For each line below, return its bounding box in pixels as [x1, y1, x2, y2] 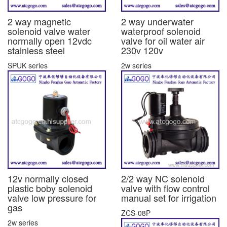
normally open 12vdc [8, 34, 92, 48]
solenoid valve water [8, 24, 90, 38]
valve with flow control [121, 181, 210, 195]
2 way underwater [121, 15, 194, 28]
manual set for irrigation [121, 191, 216, 205]
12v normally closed [8, 172, 88, 185]
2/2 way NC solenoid [121, 172, 205, 185]
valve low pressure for [8, 191, 96, 205]
